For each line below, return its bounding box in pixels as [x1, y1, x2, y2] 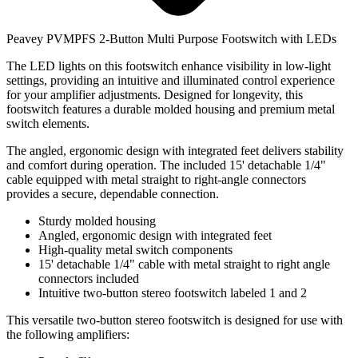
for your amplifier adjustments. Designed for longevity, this [6, 88, 303, 102]
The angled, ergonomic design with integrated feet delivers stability [6, 144, 344, 158]
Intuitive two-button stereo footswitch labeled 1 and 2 [38, 286, 307, 300]
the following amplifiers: [6, 328, 129, 342]
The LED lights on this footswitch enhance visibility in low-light [6, 59, 331, 74]
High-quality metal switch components [38, 243, 233, 257]
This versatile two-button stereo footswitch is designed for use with [6, 313, 343, 328]
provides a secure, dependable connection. [6, 187, 219, 201]
